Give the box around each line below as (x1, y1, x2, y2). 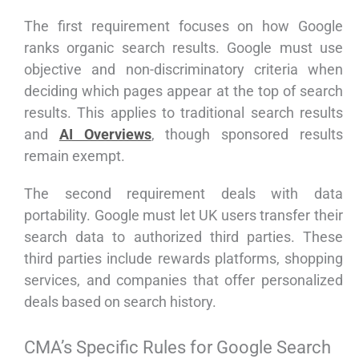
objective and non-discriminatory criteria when (24, 61, 343, 79)
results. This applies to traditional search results (24, 104, 343, 122)
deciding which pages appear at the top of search (24, 83, 343, 100)
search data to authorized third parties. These (24, 228, 343, 246)
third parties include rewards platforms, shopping (24, 250, 343, 268)
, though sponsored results (151, 126, 344, 143)
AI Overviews (58, 126, 151, 143)
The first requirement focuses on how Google (24, 18, 343, 35)
